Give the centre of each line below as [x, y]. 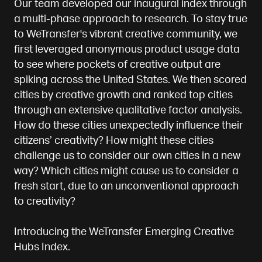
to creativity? [44, 202]
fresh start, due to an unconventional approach [126, 187]
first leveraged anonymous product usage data [127, 50]
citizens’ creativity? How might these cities [113, 141]
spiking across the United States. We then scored [130, 80]
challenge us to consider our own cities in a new [127, 156]
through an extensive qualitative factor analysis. [128, 111]
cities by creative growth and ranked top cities [123, 95]
